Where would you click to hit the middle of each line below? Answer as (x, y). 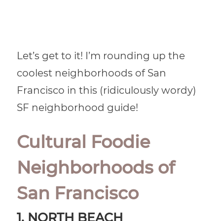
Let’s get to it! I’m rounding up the (101, 55)
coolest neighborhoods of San (92, 73)
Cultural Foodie (84, 142)
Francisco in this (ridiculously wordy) (107, 90)
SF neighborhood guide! (78, 107)
